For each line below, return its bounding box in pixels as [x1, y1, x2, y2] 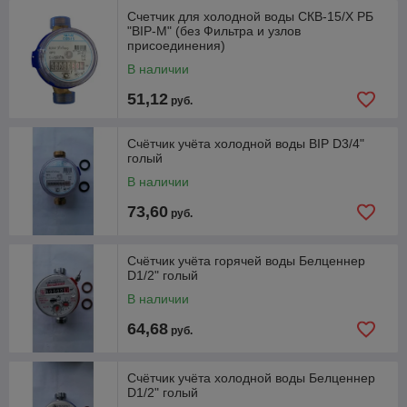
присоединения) [127, 38, 225, 53]
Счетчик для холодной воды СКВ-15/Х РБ [127, 9, 373, 24]
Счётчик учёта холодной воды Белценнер [127, 371, 375, 385]
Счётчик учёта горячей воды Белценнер [127, 253, 365, 268]
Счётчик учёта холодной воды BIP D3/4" [127, 136, 364, 151]
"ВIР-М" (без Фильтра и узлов [127, 24, 301, 38]
